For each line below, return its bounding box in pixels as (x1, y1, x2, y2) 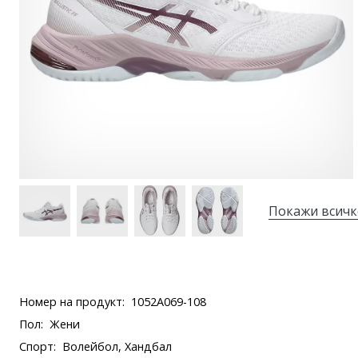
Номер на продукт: (19, 294, 125, 309)
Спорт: (19, 339, 56, 354)
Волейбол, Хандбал (62, 339, 172, 354)
